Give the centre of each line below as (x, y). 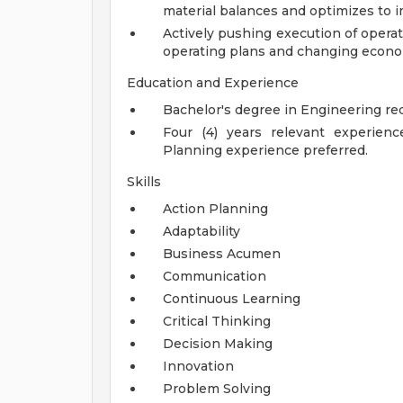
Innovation (198, 366)
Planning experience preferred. (265, 150)
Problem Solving (217, 389)
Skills (144, 182)
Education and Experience (213, 83)
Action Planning (215, 209)
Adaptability (201, 231)
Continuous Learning (232, 299)
